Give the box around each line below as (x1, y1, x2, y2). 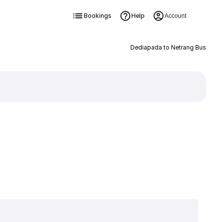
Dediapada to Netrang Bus (130, 44, 206, 51)
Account (164, 12, 186, 19)
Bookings (83, 12, 111, 19)
